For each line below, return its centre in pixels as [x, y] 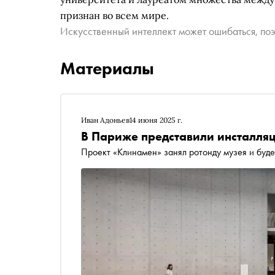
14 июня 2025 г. [156, 120]
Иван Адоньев [105, 120]
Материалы [107, 68]
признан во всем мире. [114, 15]
